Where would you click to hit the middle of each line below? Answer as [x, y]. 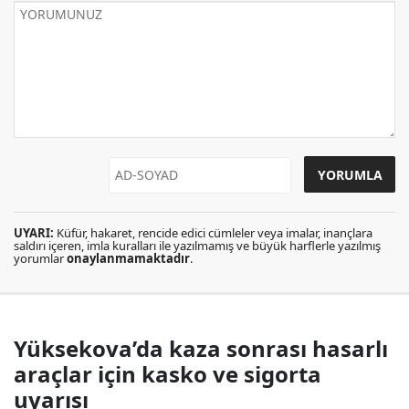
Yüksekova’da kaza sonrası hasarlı [201, 348]
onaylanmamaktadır [128, 258]
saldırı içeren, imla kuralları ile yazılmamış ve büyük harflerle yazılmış [197, 245]
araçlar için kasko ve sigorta [168, 373]
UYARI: [34, 232]
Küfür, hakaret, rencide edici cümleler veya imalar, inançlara [213, 232]
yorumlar [40, 258]
